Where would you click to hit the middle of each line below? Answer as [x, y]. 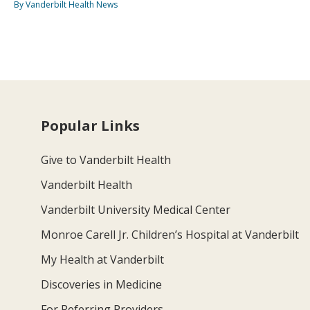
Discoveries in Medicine [102, 284]
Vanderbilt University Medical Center [136, 209]
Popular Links [91, 125]
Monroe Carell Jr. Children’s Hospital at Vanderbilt [170, 234]
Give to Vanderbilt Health [106, 159]
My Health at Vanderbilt [103, 259]
